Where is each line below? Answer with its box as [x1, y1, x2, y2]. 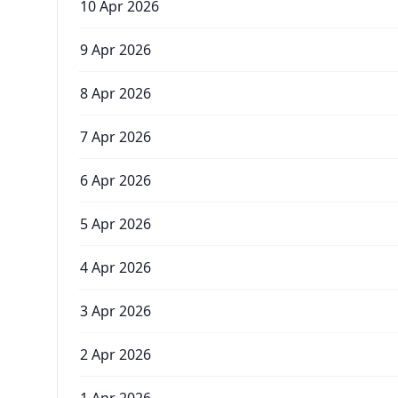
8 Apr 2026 [80, 84, 151, 103]
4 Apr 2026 [80, 258, 151, 277]
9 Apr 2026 [80, 40, 151, 60]
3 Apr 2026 [80, 301, 151, 321]
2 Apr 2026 [80, 345, 151, 364]
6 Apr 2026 [80, 171, 151, 190]
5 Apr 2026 [80, 214, 151, 234]
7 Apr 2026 [80, 127, 151, 147]
